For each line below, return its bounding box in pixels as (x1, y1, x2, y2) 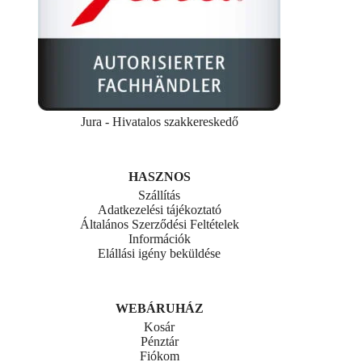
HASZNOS (128, 170, 191, 184)
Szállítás (138, 188, 181, 203)
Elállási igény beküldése (98, 246, 221, 261)
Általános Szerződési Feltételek (79, 217, 239, 232)
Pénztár (140, 335, 179, 349)
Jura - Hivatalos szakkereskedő (80, 115, 238, 129)
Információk (128, 232, 191, 246)
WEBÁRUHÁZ (115, 301, 204, 316)
